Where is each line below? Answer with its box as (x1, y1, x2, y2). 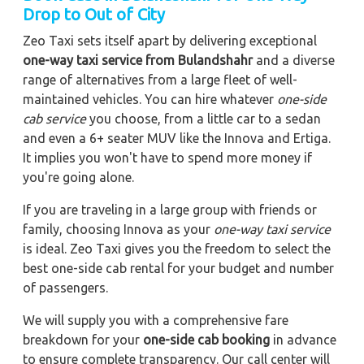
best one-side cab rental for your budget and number (23, 260, 334, 275)
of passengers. (23, 279, 108, 295)
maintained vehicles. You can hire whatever (23, 91, 277, 106)
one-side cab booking (143, 331, 270, 347)
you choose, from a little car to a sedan (86, 110, 321, 126)
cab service (23, 110, 86, 126)
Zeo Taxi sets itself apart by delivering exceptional (23, 32, 317, 48)
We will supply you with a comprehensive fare (23, 312, 288, 327)
